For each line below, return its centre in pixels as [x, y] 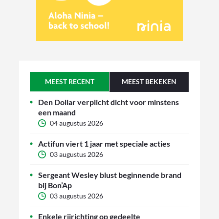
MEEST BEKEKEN [149, 82]
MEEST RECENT [69, 82]
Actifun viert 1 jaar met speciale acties [104, 144]
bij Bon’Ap [55, 185]
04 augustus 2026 [77, 123]
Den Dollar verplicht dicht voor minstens [109, 102]
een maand [57, 112]
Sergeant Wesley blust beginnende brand [110, 175]
